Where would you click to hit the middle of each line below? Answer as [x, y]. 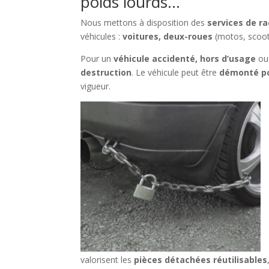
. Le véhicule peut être [176, 73]
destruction [106, 73]
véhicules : [102, 37]
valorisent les [107, 260]
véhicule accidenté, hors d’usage [185, 59]
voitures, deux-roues [168, 37]
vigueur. [96, 86]
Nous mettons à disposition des [144, 23]
